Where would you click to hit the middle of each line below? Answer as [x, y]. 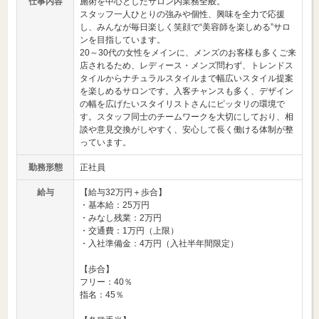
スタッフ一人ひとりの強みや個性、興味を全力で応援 [182, 14]
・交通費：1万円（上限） [129, 231]
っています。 [105, 142]
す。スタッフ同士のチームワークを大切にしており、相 [187, 117]
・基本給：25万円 [115, 205]
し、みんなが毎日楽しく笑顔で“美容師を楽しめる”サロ [185, 27]
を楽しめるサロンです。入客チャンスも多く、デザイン [187, 91]
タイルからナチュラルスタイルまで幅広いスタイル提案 [187, 78]
